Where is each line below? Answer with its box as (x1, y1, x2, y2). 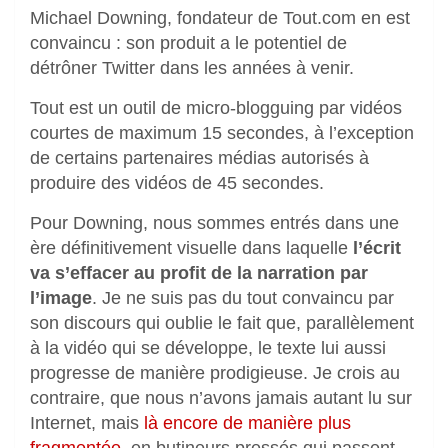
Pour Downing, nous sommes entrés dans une (30, 213, 399, 234)
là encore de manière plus (144, 413, 351, 434)
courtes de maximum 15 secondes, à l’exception (30, 123, 414, 144)
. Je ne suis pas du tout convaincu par (92, 288, 394, 309)
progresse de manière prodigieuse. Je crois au (30, 363, 400, 384)
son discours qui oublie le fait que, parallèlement (30, 313, 414, 334)
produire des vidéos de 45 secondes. (30, 173, 324, 194)
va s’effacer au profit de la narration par (30, 263, 368, 284)
